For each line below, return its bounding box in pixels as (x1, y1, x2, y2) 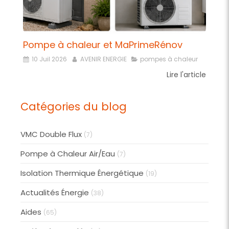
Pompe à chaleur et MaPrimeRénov (23, 38, 182, 51)
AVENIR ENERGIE (80, 54, 127, 63)
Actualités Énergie (20, 187, 89, 198)
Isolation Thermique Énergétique (20, 167, 144, 178)
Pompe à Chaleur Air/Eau (20, 148, 115, 159)
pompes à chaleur (140, 54, 198, 63)
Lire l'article (167, 69, 206, 80)
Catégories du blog (20, 99, 127, 114)
